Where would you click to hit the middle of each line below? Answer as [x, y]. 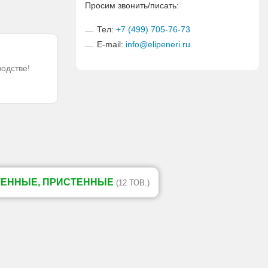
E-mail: [111, 44]
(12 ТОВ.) [133, 183]
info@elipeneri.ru [158, 44]
